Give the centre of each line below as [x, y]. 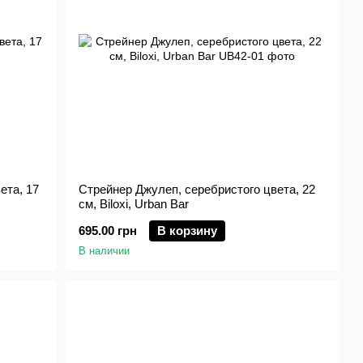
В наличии [105, 251]
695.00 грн [108, 231]
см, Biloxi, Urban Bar [134, 204]
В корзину [188, 231]
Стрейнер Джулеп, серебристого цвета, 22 [197, 189]
